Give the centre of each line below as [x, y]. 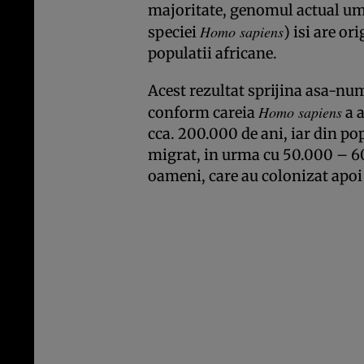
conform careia [203, 113]
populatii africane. [212, 54]
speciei [174, 32]
